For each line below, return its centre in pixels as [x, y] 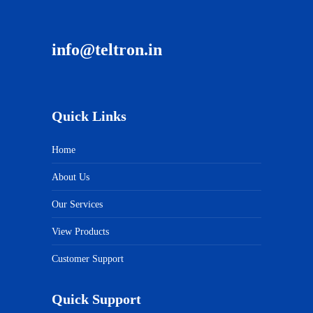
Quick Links [89, 116]
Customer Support [88, 259]
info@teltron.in [107, 49]
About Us [71, 177]
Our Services [77, 204]
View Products [80, 231]
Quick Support [96, 299]
